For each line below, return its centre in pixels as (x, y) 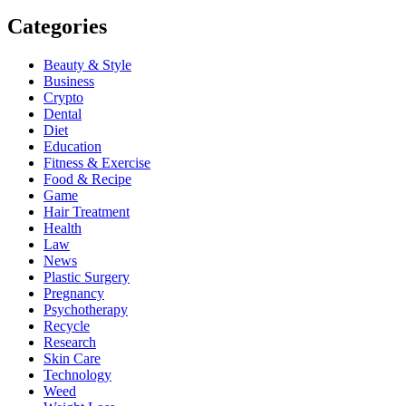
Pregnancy (74, 294)
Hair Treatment (87, 212)
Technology (77, 375)
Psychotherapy (86, 310)
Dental (63, 114)
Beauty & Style (87, 65)
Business (69, 82)
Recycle (67, 326)
